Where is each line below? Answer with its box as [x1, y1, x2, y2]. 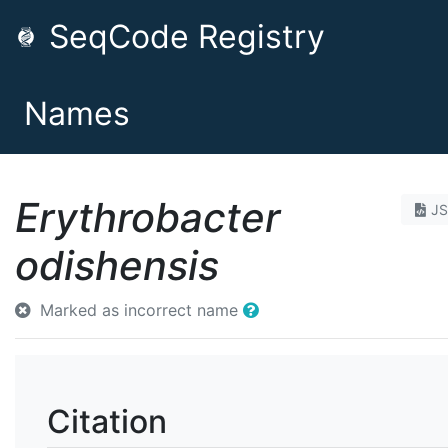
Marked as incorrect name [35, 300, 243, 320]
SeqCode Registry [40, 17, 325, 56]
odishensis [15, 241, 219, 290]
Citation [47, 402, 167, 441]
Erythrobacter [15, 193, 280, 242]
